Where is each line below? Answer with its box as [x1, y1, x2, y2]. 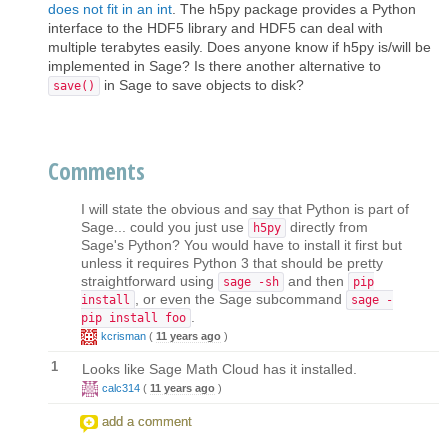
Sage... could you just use [81, 218, 248, 235]
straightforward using [81, 272, 218, 289]
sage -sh [223, 274, 279, 289]
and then [284, 272, 348, 289]
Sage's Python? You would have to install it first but [81, 236, 402, 253]
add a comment [102, 413, 192, 429]
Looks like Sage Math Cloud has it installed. [82, 360, 357, 377]
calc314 [102, 381, 140, 394]
